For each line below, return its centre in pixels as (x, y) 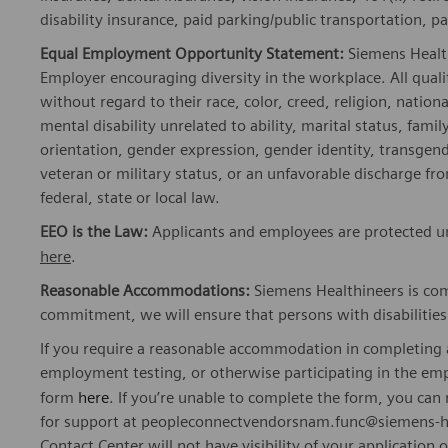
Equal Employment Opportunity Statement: (194, 54)
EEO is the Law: (94, 232)
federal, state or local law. (130, 198)
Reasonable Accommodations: (145, 291)
